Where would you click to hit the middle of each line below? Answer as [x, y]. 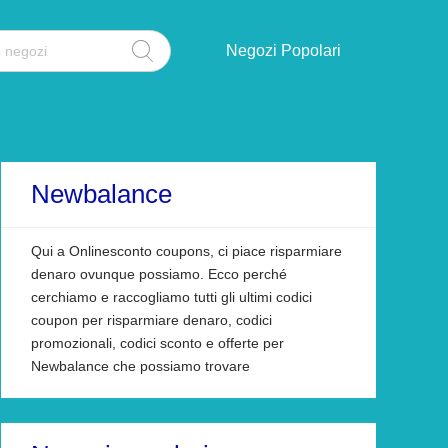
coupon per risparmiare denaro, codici [151, 320]
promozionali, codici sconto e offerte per [157, 343]
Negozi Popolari [283, 50]
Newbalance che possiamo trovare [140, 366]
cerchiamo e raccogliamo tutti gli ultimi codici [171, 297]
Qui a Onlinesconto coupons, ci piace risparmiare [186, 251]
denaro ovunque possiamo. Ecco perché [159, 274]
